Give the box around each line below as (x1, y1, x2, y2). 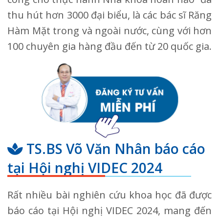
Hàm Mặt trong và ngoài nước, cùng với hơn (7, 24, 212, 38)
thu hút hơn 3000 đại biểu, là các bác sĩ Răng (7, 8, 212, 22)
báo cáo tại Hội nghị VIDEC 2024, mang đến (7, 204, 212, 218)
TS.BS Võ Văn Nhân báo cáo (23, 139, 205, 158)
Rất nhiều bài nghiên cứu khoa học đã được (7, 188, 212, 202)
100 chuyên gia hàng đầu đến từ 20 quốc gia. (7, 40, 212, 53)
